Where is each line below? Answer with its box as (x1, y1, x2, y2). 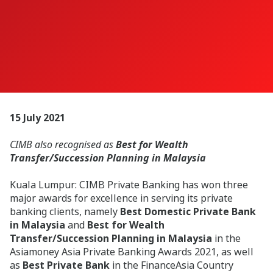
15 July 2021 (10, 111, 65, 124)
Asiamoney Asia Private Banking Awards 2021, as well (10, 245, 253, 258)
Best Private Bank (20, 258, 112, 272)
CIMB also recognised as (10, 138, 116, 151)
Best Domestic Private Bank (120, 205, 256, 218)
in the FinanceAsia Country (112, 258, 233, 272)
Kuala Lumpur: (10, 178, 77, 191)
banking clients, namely (10, 205, 120, 218)
